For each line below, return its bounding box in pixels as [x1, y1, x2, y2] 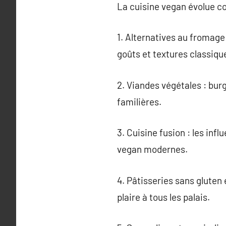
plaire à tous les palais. [117, 191, 210, 203]
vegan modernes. [117, 143, 188, 155]
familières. [117, 95, 161, 107]
